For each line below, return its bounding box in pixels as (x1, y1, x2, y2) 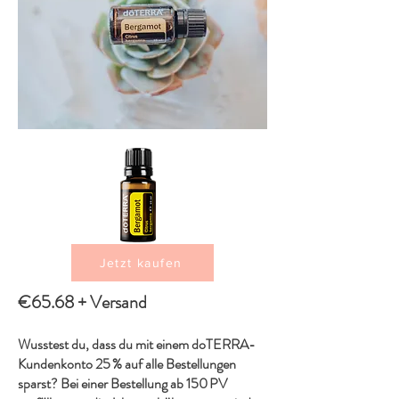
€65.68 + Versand (18, 289, 147, 315)
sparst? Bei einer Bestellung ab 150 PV (18, 373, 227, 394)
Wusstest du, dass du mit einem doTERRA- (18, 334, 256, 354)
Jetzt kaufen (99, 256, 183, 270)
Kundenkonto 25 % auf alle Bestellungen (18, 354, 236, 374)
